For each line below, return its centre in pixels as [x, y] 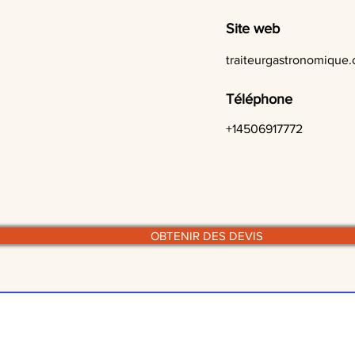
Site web [253, 29]
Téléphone [259, 99]
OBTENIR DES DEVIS [206, 236]
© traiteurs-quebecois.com [181, 313]
